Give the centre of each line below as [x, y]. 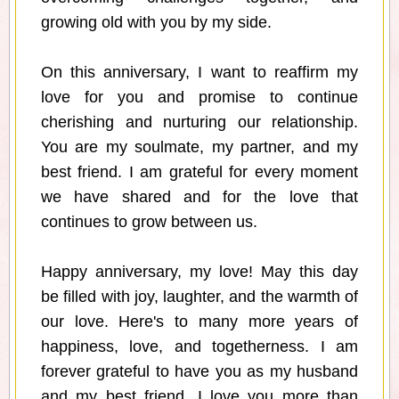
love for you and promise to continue [199, 98]
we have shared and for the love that [199, 197]
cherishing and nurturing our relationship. [199, 122]
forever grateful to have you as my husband [199, 372]
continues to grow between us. [149, 222]
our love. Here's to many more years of [199, 322]
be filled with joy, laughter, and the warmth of [199, 297]
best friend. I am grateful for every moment [199, 172]
